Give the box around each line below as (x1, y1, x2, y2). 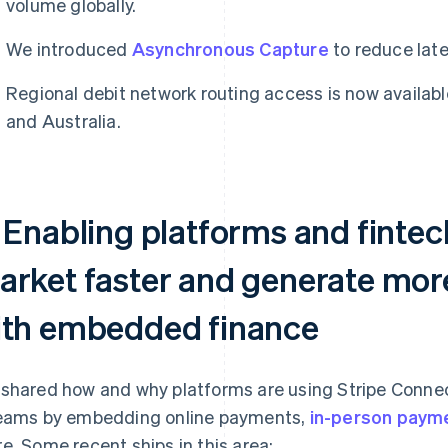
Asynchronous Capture (131, 37, 329, 60)
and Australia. (6, 109, 121, 132)
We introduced (6, 37, 132, 60)
